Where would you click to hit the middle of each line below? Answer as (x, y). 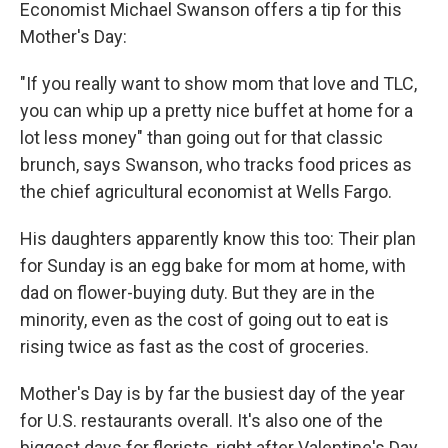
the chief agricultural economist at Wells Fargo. (206, 191)
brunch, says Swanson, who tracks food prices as (216, 164)
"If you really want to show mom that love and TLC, (218, 83)
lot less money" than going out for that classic (201, 137)
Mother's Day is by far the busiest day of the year (212, 393)
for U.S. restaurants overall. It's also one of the (201, 420)
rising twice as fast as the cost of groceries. (194, 346)
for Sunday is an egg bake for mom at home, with (213, 265)
